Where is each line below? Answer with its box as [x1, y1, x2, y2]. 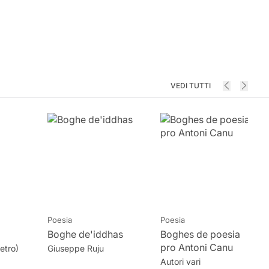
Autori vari [160, 256, 201, 267]
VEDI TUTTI [171, 81, 211, 90]
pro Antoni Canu [160, 241, 233, 253]
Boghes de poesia [160, 228, 240, 240]
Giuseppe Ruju [47, 243, 104, 253]
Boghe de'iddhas [47, 228, 123, 240]
